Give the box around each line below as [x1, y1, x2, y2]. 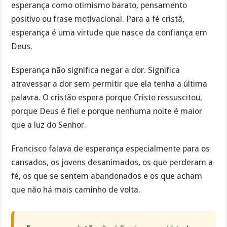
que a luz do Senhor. [11, 120, 87, 130]
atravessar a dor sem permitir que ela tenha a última [11, 79, 208, 89]
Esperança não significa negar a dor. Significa [11, 65, 180, 75]
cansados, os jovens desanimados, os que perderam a [11, 157, 213, 167]
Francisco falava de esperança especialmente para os [11, 143, 210, 154]
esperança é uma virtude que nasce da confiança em [11, 28, 208, 38]
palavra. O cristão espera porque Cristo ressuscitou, [11, 93, 203, 102]
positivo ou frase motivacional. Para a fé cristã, [11, 14, 185, 24]
